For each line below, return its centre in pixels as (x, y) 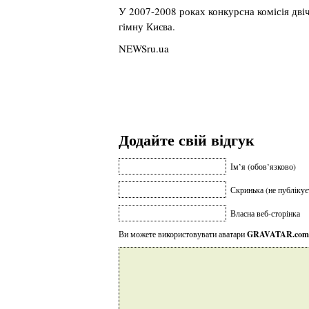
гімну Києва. (147, 26)
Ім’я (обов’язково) (263, 166)
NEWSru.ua (144, 48)
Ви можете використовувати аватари (183, 234)
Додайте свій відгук (187, 140)
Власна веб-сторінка (265, 213)
